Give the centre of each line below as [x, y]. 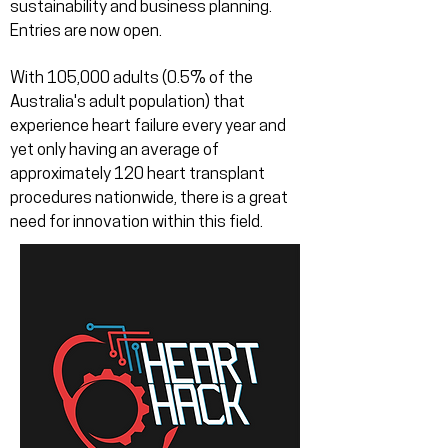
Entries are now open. [87, 31]
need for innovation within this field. [136, 222]
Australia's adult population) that [127, 102]
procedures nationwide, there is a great [149, 198]
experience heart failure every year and [148, 126]
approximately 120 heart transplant [137, 174]
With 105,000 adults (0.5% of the [131, 78]
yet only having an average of [114, 150]
